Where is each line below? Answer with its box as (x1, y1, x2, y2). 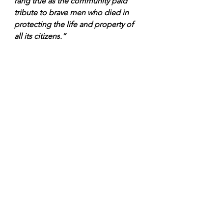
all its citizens (14, 31, 60, 41)
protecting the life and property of (14, 20, 136, 29)
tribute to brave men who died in (14, 8, 131, 18)
